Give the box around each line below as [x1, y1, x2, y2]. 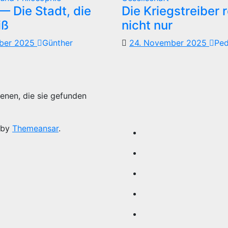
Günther [42, 38, 73, 48]
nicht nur [122, 18, 173, 33]
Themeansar [12, 123, 59, 134]
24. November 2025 [129, 38, 209, 48]
